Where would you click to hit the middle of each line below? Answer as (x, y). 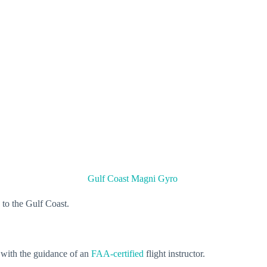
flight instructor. (176, 254)
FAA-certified (116, 254)
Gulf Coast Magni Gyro (133, 179)
